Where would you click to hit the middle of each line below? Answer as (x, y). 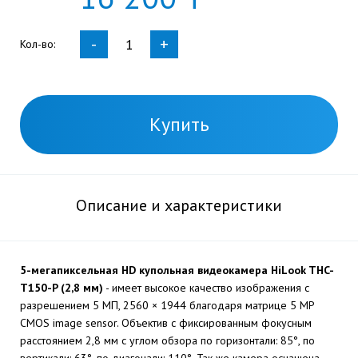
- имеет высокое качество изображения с (206, 288)
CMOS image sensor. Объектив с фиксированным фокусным (166, 323)
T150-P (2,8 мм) (62, 288)
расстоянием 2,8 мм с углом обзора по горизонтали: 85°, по (167, 340)
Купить (179, 124)
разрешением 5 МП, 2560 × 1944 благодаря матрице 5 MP (167, 305)
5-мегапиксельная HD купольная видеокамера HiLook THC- (177, 270)
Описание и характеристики (179, 205)
